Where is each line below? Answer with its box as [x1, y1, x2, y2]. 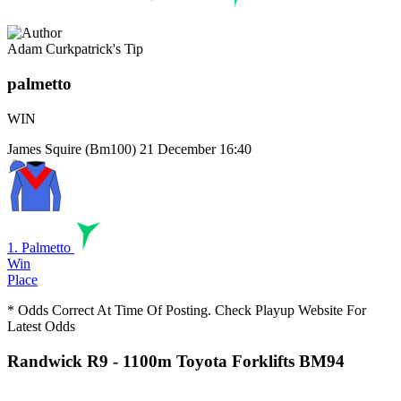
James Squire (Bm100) [7, 141, 136, 157]
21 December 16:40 [140, 141, 252, 157]
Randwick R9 [7, 351, 108, 371]
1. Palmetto [7, 239, 71, 255]
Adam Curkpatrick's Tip [7, 41, 143, 57]
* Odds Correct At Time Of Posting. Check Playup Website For [7, 302, 366, 318]
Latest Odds [7, 318, 75, 334]
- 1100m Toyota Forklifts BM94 [108, 351, 345, 371]
